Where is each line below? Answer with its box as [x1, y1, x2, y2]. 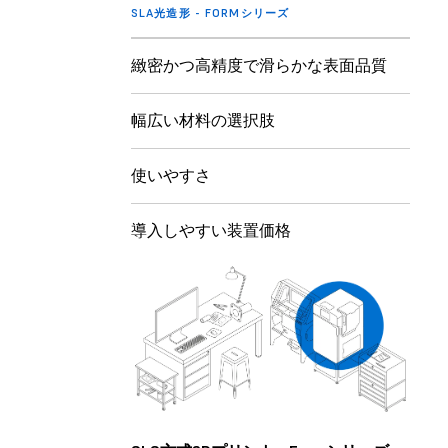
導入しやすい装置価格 [131, 220, 291, 241]
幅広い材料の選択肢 [131, 110, 275, 131]
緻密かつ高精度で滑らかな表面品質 [131, 55, 387, 76]
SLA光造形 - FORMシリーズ [131, 6, 290, 21]
